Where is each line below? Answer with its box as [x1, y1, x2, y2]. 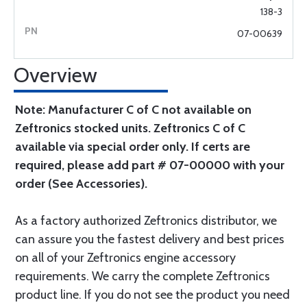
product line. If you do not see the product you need [15, 287, 290, 302]
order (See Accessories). [15, 176, 147, 191]
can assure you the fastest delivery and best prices [15, 232, 284, 247]
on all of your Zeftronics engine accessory [15, 250, 236, 265]
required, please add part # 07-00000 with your [15, 158, 284, 173]
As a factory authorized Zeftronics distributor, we [15, 213, 277, 228]
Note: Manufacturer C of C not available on [15, 102, 251, 117]
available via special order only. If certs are [15, 139, 250, 154]
